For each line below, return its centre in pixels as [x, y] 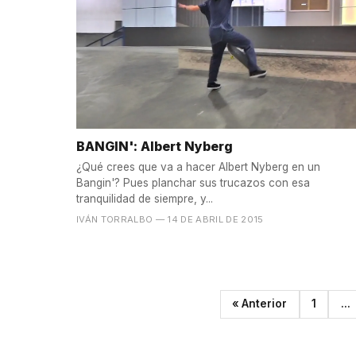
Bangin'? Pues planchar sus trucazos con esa [193, 183]
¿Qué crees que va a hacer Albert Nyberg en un [198, 167]
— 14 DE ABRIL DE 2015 [209, 220]
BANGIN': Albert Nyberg [155, 146]
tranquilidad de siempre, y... [145, 199]
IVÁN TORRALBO [115, 220]
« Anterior [260, 304]
